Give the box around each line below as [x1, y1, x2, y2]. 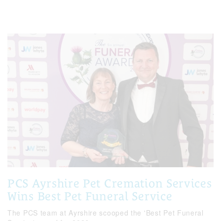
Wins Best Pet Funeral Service [7, 189, 173, 203]
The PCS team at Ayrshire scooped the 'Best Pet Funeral [7, 208, 204, 218]
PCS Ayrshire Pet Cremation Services [7, 177, 212, 190]
